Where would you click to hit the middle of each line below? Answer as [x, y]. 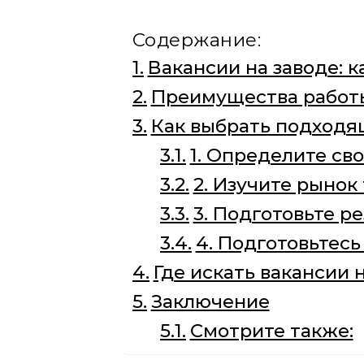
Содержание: [197, 40]
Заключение [210, 301]
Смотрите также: [271, 331]
